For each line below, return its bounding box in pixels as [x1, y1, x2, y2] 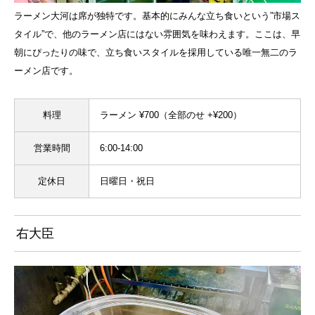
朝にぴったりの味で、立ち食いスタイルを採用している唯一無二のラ [14, 47, 297, 58]
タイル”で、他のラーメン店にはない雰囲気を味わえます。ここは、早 [14, 29, 300, 40]
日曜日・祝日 [100, 176, 155, 187]
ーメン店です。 [14, 65, 78, 77]
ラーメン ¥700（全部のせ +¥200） [100, 110, 242, 121]
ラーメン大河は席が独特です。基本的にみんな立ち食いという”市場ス [14, 11, 300, 22]
